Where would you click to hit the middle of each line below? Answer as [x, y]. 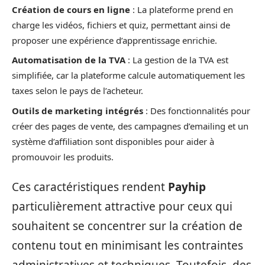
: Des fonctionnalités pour [197, 110]
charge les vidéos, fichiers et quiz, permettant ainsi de [121, 25]
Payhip [187, 187]
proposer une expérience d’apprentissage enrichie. [114, 40]
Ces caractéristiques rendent [90, 187]
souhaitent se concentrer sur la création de [127, 226]
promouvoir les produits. [63, 156]
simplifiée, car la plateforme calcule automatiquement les [128, 75]
